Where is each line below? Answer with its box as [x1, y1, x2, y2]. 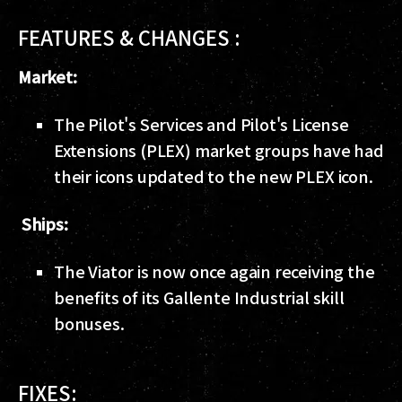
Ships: [18, 212, 68, 236]
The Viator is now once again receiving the [54, 259, 375, 284]
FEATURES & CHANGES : [18, 22, 240, 52]
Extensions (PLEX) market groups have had [54, 138, 384, 162]
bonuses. [54, 311, 125, 336]
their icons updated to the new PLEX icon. [54, 164, 373, 188]
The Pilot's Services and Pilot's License [54, 112, 349, 136]
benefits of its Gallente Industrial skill [54, 285, 345, 310]
